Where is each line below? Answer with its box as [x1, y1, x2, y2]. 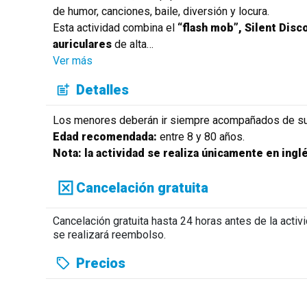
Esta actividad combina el [52, 21, 177, 34]
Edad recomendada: [52, 130, 157, 143]
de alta [114, 37, 147, 51]
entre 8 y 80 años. [156, 130, 245, 143]
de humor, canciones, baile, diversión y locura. [52, 4, 269, 18]
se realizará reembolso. [52, 228, 166, 242]
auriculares [52, 37, 114, 51]
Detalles [76, 82, 130, 99]
